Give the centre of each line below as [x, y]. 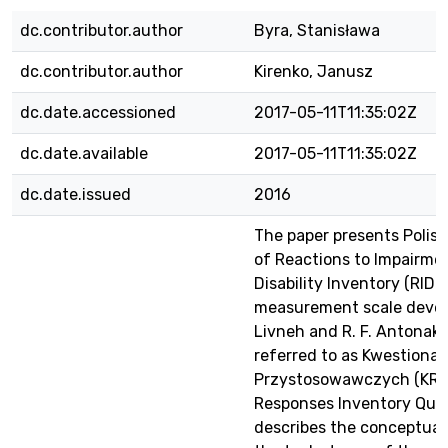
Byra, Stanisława [317, 30]
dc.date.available [84, 153]
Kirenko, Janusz [313, 71]
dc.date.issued [75, 194]
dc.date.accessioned [98, 112]
